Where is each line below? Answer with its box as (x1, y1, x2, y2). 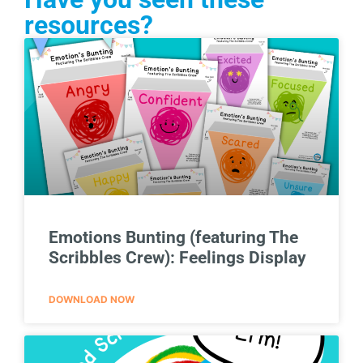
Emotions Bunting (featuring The (49, 227, 298, 247)
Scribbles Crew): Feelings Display (49, 247, 306, 267)
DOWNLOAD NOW (49, 293, 135, 305)
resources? (24, 9, 153, 41)
